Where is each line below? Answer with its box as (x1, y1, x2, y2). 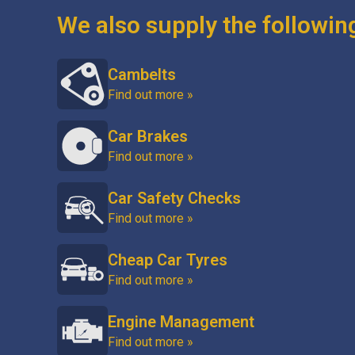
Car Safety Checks (108, 189, 241, 208)
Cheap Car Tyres (108, 250, 227, 269)
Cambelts (108, 65, 176, 84)
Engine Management (108, 312, 254, 331)
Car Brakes (108, 127, 188, 146)
